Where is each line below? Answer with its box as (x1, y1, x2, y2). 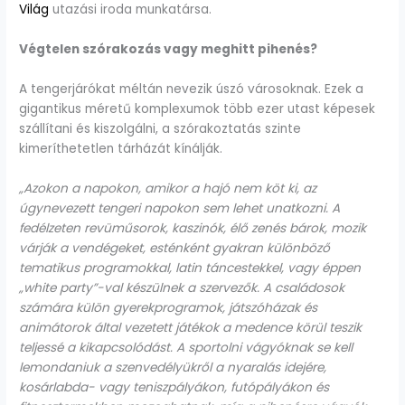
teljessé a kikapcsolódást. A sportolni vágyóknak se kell (19, 339, 353, 357)
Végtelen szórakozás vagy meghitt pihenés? (19, 41, 318, 59)
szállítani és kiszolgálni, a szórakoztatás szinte (19, 120, 302, 138)
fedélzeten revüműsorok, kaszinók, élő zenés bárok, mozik (19, 220, 367, 238)
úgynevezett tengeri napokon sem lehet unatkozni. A (19, 200, 341, 218)
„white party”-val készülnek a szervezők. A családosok (19, 279, 345, 297)
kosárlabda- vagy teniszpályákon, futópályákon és (19, 379, 330, 397)
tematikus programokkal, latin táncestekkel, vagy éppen (19, 259, 362, 278)
